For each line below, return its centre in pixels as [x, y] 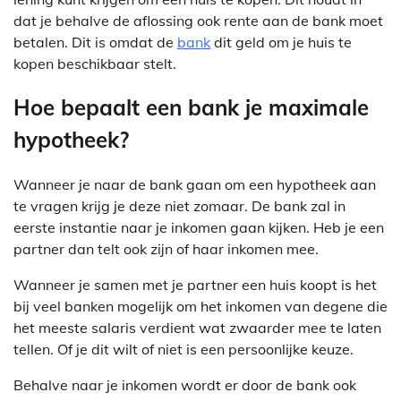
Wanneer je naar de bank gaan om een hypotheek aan [195, 185]
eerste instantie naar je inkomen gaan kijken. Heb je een [199, 228]
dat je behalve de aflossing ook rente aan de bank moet [198, 20]
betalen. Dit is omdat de [95, 42]
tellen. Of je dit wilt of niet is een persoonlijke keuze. [183, 350]
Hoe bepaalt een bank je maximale [191, 108]
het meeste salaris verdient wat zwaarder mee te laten [197, 328]
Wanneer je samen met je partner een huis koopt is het [195, 285]
